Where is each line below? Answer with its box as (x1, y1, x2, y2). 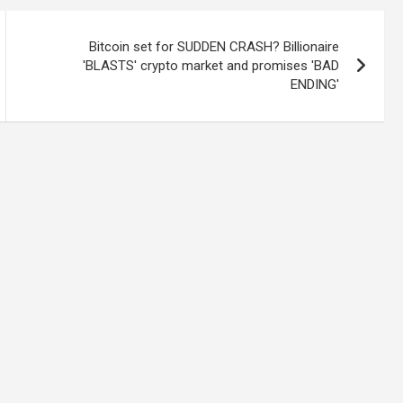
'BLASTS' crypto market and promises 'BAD (83, 58, 340, 74)
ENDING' (291, 76, 340, 93)
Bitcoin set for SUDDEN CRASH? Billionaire (89, 39, 340, 55)
